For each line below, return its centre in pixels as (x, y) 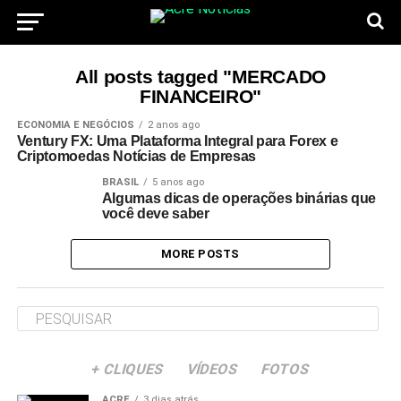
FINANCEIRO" (200, 96)
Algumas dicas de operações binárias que (239, 198)
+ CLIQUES (128, 369)
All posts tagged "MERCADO (200, 77)
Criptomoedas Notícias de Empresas (137, 156)
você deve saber (155, 213)
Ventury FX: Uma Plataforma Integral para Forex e (177, 141)
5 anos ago (178, 182)
